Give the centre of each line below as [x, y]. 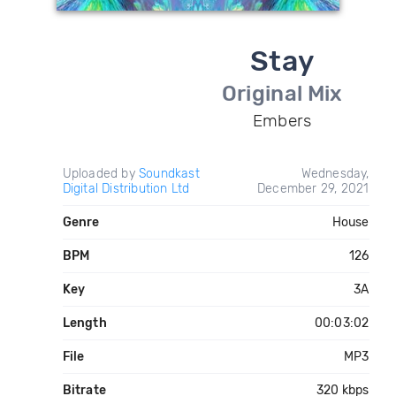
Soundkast [169, 174]
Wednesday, [335, 174]
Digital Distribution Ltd [126, 189]
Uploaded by [100, 174]
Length [84, 323]
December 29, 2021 [313, 189]
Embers [282, 121]
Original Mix [282, 94]
